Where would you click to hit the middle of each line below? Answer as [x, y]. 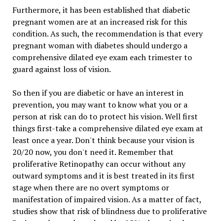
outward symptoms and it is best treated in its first [103, 175]
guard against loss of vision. [61, 69]
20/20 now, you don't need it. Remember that [93, 152]
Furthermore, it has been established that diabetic [101, 10]
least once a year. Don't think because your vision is [103, 140]
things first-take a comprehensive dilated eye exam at [108, 128]
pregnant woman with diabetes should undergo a [100, 45]
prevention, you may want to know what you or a [100, 104]
